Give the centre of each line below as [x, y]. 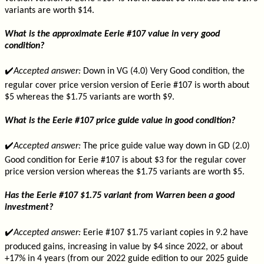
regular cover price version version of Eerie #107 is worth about [127, 85]
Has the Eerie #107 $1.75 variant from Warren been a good [120, 196]
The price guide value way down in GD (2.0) [165, 146]
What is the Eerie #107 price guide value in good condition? [120, 121]
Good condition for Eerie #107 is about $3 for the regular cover [126, 160]
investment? [29, 207]
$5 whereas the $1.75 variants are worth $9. [90, 97]
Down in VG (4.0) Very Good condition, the [163, 71]
